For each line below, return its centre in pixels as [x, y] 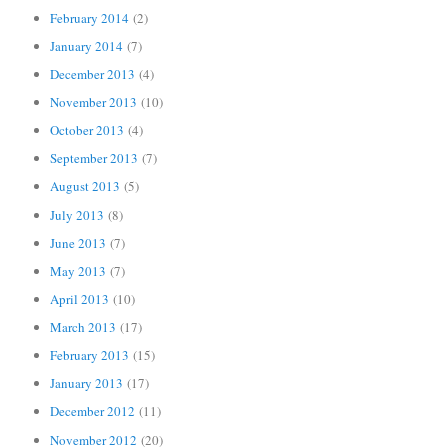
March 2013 [83, 327]
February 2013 [90, 355]
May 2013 [78, 270]
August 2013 [85, 186]
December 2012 [93, 411]
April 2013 [80, 298]
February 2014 [90, 17]
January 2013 [87, 383]
